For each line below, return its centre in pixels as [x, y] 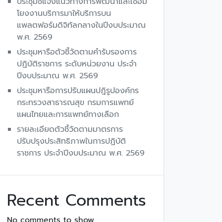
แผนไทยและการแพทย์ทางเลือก [68, 114]
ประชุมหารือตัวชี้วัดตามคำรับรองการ [77, 52]
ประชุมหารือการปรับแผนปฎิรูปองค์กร [78, 91]
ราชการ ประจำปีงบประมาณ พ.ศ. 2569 [81, 153]
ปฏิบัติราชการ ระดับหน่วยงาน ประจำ [77, 64]
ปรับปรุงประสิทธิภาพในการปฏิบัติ [71, 141]
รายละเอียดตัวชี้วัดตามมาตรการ [70, 129]
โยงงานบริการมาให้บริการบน [64, 13]
